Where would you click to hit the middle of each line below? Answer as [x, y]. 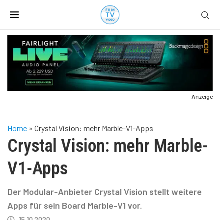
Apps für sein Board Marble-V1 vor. [75, 205]
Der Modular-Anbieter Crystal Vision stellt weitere [105, 191]
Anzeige [202, 96]
